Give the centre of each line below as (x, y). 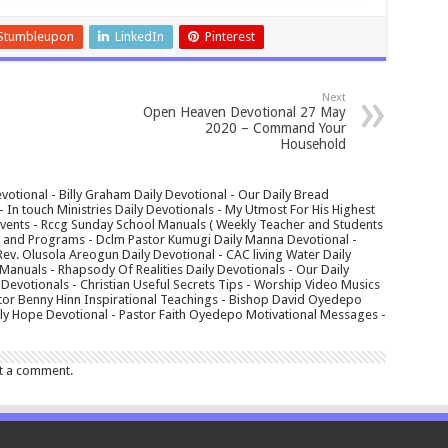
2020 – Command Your (275, 128)
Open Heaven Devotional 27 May (244, 112)
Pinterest (229, 37)
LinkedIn (139, 37)
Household (312, 144)
